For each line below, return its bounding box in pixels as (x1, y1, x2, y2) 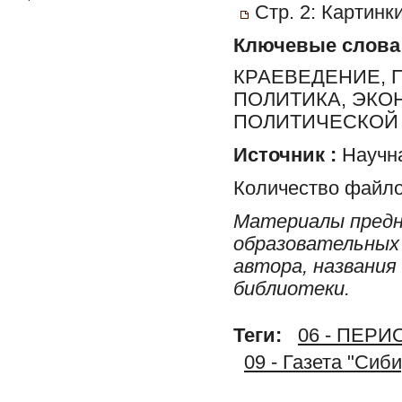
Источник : (233, 144, 336, 166)
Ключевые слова (233, 35, 400, 57)
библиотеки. (233, 277, 350, 300)
